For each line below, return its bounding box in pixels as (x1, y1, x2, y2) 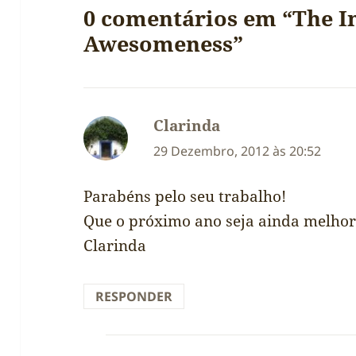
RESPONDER (95, 287, 173, 305)
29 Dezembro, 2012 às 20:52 (153, 142, 322, 161)
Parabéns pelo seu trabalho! (83, 185, 287, 207)
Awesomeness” (83, 29, 244, 59)
